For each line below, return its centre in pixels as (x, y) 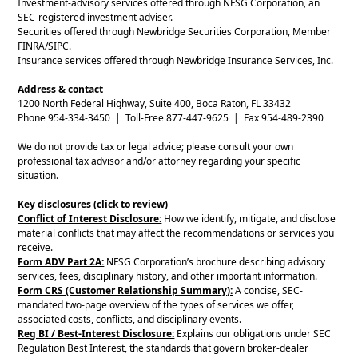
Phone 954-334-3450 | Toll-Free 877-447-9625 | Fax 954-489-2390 (171, 118)
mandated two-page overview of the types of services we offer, (156, 305)
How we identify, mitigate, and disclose (249, 219)
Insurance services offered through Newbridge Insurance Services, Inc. (176, 61)
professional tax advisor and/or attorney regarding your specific (159, 161)
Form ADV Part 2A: (61, 262)
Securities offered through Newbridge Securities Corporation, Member (175, 32)
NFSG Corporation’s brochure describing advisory (216, 262)
